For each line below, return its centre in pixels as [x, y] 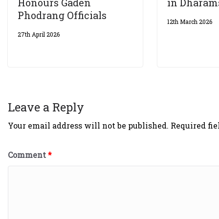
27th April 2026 [39, 34]
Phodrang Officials [62, 15]
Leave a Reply [46, 107]
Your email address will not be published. [88, 126]
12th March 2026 [190, 22]
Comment [28, 155]
